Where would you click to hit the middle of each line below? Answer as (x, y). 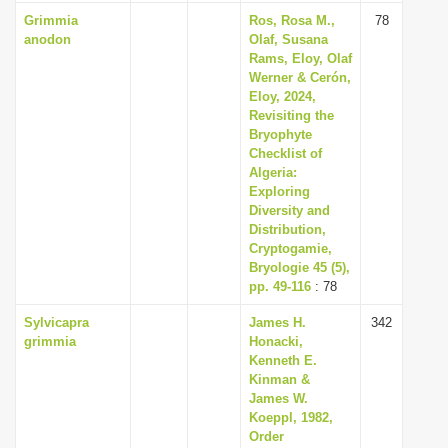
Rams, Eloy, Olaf (300, 58)
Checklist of (285, 153)
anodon (47, 39)
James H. (277, 322)
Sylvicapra (56, 322)
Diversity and (289, 210)
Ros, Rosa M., (292, 20)
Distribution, (287, 229)
